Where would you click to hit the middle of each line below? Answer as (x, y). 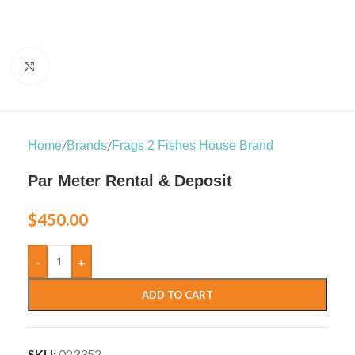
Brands (87, 145)
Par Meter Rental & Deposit (130, 181)
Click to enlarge (90, 66)
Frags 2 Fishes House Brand (193, 145)
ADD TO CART (177, 295)
